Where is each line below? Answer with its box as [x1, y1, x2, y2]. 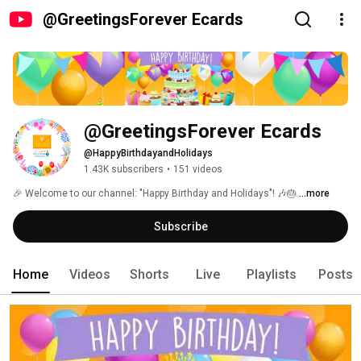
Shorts [130, 267, 169, 283]
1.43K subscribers [84, 164, 164, 176]
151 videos [173, 164, 222, 176]
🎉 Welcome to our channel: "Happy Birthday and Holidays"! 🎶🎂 [13, 188, 299, 200]
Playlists [247, 267, 297, 283]
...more [299, 188, 330, 200]
